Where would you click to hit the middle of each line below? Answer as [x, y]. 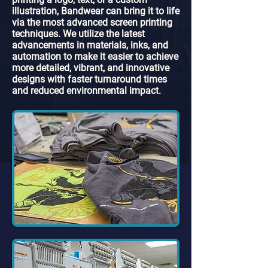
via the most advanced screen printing [92, 22]
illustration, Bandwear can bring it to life [96, 11]
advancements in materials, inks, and [90, 45]
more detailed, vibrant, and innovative [91, 68]
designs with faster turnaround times [89, 79]
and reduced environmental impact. [86, 91]
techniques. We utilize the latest [78, 34]
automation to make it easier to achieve [95, 57]
